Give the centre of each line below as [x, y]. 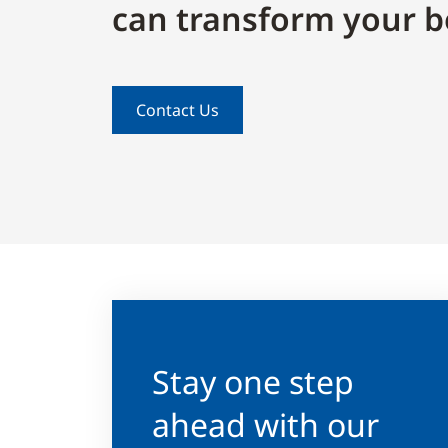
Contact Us [177, 109]
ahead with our [265, 424]
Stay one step [253, 381]
